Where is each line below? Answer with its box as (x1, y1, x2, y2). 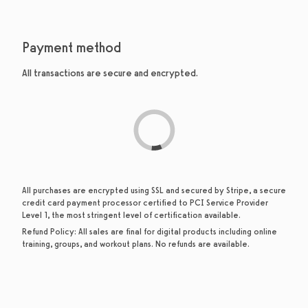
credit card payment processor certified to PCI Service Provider (22, 197, 268, 208)
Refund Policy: (22, 226, 78, 236)
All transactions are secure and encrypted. (22, 67, 198, 80)
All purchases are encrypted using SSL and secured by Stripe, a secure (22, 185, 286, 195)
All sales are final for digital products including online (78, 226, 277, 236)
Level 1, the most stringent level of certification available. (22, 210, 241, 220)
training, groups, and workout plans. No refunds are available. (22, 239, 250, 249)
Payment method (22, 39, 121, 56)
